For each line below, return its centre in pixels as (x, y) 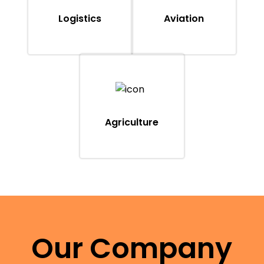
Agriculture (132, 123)
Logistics (80, 19)
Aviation (184, 19)
